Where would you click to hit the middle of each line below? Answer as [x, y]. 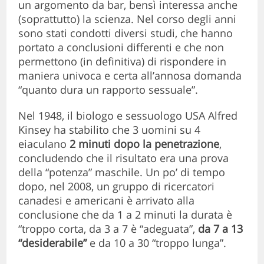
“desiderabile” [53, 242]
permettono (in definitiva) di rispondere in [123, 61]
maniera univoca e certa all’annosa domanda [130, 75]
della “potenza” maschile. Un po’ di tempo [122, 172]
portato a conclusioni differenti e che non [121, 47]
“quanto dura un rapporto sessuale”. [108, 89]
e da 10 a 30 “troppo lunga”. [157, 242]
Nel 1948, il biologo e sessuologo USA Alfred [128, 115]
